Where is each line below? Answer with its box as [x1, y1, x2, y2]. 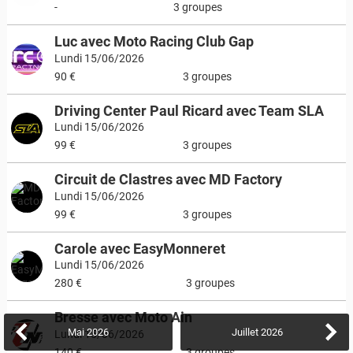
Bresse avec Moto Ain [54, 309, 192, 325]
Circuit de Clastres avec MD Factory [54, 171, 282, 188]
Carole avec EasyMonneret [54, 240, 225, 257]
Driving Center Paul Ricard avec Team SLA [54, 102, 324, 119]
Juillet [231, 326, 258, 338]
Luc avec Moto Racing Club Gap [54, 33, 254, 50]
